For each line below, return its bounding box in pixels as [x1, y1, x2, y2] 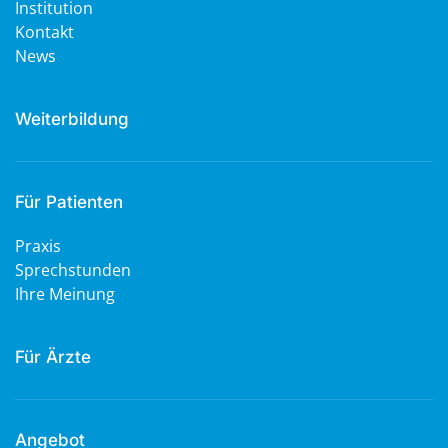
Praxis [15, 235, 61, 258]
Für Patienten [15, 192, 123, 213]
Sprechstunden [15, 259, 131, 282]
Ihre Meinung [15, 283, 115, 306]
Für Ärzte [15, 347, 91, 368]
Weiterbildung [15, 109, 129, 130]
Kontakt [15, 21, 74, 44]
